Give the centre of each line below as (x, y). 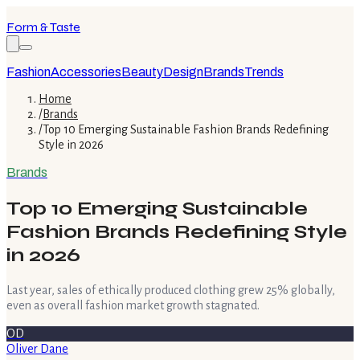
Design (183, 72)
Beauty (142, 72)
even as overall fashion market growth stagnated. (133, 305)
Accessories (86, 72)
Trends (264, 72)
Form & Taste (43, 27)
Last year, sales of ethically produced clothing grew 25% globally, (171, 290)
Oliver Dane (37, 348)
